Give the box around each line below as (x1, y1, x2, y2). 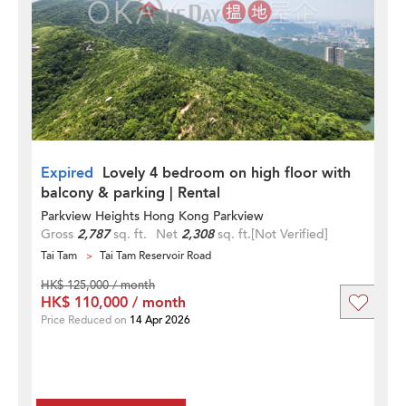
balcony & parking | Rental (41, 183, 220, 203)
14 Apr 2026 (130, 313, 190, 327)
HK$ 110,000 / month (41, 293, 186, 313)
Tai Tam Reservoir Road (100, 248, 211, 263)
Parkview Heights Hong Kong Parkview (41, 208, 264, 225)
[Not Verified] (251, 226, 328, 243)
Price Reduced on (41, 313, 130, 327)
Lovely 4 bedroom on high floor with (102, 163, 351, 183)
